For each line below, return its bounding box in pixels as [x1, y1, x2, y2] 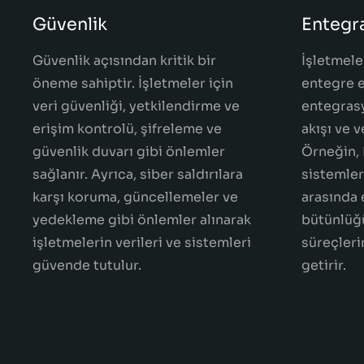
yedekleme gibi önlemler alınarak [32, 211, 251, 228]
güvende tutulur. [32, 257, 141, 274]
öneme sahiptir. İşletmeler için [32, 75, 233, 92]
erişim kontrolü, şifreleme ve [32, 120, 222, 137]
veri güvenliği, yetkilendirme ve [32, 97, 240, 115]
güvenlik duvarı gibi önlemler [32, 143, 225, 160]
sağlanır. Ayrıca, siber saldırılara [32, 166, 243, 183]
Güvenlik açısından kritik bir [32, 52, 216, 69]
